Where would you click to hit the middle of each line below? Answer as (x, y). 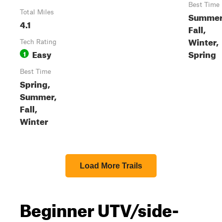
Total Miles (37, 12)
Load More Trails (111, 166)
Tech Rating (38, 42)
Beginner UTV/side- (99, 207)
